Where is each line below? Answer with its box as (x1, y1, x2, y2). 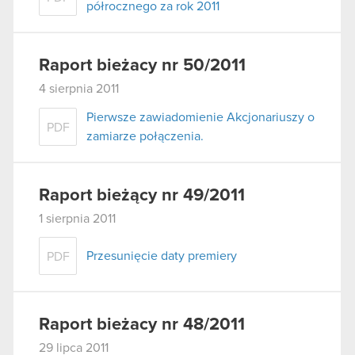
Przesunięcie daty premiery (86, 250, 237, 263)
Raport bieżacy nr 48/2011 (39, 316, 245, 334)
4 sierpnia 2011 (39, 82, 119, 96)
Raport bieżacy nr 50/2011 (39, 57, 246, 75)
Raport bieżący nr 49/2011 (39, 186, 245, 204)
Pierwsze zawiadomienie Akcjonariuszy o (86, 110, 315, 124)
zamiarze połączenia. (86, 129, 204, 143)
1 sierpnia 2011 (39, 212, 116, 225)
